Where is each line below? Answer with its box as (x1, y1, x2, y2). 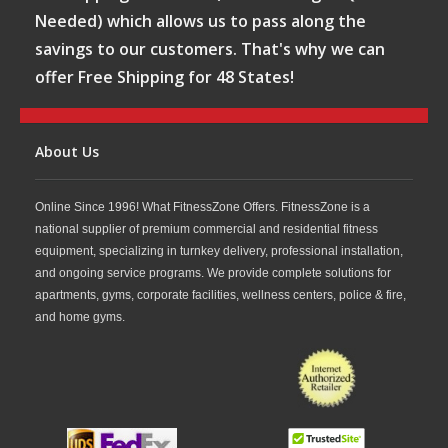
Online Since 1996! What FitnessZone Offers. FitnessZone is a (35, 200, 370, 215)
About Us (35, 142, 99, 162)
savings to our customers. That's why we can (35, 38, 385, 61)
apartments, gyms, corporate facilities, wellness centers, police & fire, (35, 288, 406, 303)
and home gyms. (35, 310, 125, 325)
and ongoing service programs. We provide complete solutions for (35, 266, 391, 281)
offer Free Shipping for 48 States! (35, 66, 294, 89)
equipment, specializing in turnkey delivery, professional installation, (35, 244, 403, 259)
